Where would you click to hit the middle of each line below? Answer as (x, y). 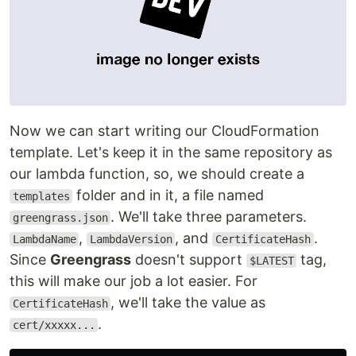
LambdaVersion (131, 239)
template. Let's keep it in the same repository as (171, 152)
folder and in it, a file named (168, 195)
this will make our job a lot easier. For (133, 281)
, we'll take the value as (188, 302)
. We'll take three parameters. (209, 217)
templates (41, 196)
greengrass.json (60, 218)
